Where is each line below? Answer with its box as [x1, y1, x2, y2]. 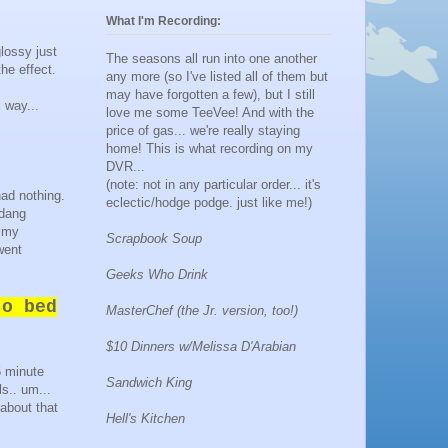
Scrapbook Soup [106, 230, 202, 246]
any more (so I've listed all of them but [106, 68, 328, 84]
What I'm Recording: [106, 13, 221, 28]
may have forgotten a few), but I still [106, 86, 315, 102]
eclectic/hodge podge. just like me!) [106, 194, 312, 210]
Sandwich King [106, 374, 192, 390]
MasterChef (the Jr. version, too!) [106, 302, 298, 318]
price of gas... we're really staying [106, 122, 300, 138]
